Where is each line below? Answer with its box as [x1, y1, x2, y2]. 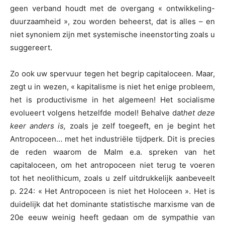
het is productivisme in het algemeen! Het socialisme [10, 95, 215, 105]
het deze [183, 108, 215, 118]
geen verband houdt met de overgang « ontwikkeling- [10, 4, 215, 14]
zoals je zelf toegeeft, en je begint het [66, 121, 215, 131]
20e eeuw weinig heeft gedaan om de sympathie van [10, 212, 215, 222]
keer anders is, [10, 121, 66, 131]
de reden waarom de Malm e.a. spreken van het [10, 147, 215, 157]
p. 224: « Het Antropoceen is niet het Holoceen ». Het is [10, 186, 215, 196]
